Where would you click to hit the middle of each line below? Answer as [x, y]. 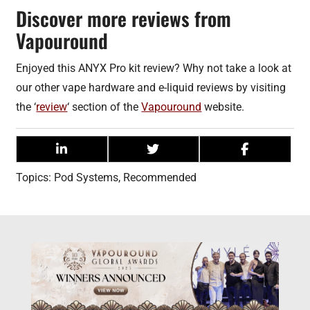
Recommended [160, 177]
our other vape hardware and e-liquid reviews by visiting [151, 87]
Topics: [35, 177]
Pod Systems [86, 177]
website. [223, 107]
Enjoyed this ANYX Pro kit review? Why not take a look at [154, 68]
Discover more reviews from [124, 18]
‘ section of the [104, 107]
